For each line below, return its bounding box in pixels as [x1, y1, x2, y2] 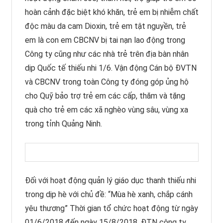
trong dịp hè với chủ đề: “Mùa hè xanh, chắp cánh [24, 189, 193, 199]
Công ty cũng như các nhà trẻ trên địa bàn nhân [24, 49, 189, 59]
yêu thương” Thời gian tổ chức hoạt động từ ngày [24, 203, 198, 213]
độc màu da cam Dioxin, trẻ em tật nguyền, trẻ [24, 21, 186, 31]
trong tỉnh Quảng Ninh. [24, 118, 102, 128]
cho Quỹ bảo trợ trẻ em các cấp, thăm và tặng [24, 91, 185, 101]
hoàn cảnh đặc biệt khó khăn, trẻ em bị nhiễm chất [24, 7, 199, 17]
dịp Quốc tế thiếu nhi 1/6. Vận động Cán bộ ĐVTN [24, 63, 197, 73]
